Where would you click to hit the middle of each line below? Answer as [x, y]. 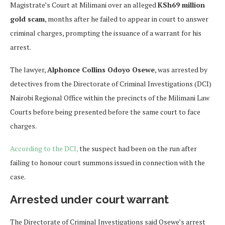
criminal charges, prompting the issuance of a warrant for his [106, 33]
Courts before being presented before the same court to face [105, 112]
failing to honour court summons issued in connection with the [107, 163]
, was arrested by [181, 70]
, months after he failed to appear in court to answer [127, 19]
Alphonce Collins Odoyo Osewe [101, 70]
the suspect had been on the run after [137, 149]
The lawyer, [29, 70]
